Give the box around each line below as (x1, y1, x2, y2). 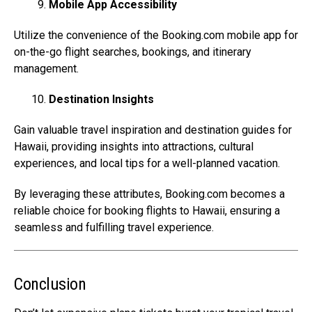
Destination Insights (49, 93, 154, 107)
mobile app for (224, 29, 298, 42)
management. (14, 62, 79, 76)
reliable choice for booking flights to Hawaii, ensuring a (14, 204, 280, 218)
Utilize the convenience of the (14, 29, 162, 42)
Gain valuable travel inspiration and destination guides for (14, 123, 292, 137)
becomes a (228, 187, 285, 201)
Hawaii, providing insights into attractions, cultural (14, 140, 253, 154)
